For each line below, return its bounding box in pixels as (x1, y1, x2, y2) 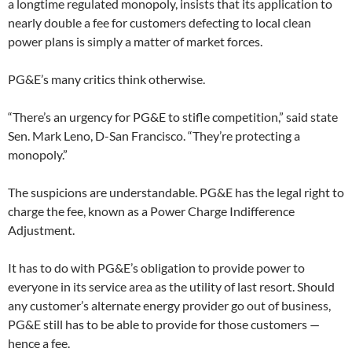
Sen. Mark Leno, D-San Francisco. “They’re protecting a (8, 127, 300, 143)
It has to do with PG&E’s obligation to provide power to (8, 259, 305, 275)
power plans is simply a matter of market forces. (8, 33, 262, 49)
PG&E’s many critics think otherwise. (8, 71, 205, 86)
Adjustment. (8, 222, 75, 237)
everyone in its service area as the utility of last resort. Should (8, 278, 335, 294)
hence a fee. (8, 335, 70, 350)
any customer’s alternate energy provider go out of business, (8, 297, 331, 313)
